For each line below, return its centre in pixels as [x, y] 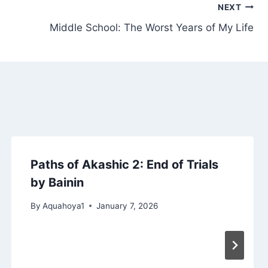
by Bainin [57, 183]
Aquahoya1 [63, 205]
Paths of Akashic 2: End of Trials [124, 165]
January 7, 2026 [127, 205]
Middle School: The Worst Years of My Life [152, 28]
